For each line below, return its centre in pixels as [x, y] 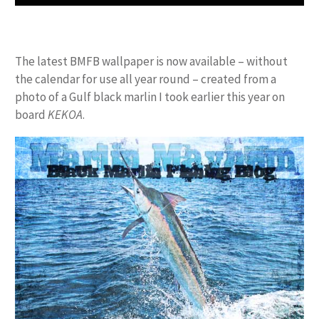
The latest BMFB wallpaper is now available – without [151, 61]
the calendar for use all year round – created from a [146, 79]
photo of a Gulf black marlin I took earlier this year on [150, 96]
